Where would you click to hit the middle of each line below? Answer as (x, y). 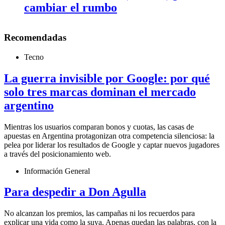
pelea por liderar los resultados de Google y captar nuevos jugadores (112, 145)
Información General (57, 171)
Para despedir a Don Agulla (75, 192)
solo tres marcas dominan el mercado (100, 92)
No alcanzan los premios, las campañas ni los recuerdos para (99, 213)
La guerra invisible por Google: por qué (107, 78)
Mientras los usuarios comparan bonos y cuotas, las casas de (99, 127)
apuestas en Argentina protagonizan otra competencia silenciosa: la (109, 136)
